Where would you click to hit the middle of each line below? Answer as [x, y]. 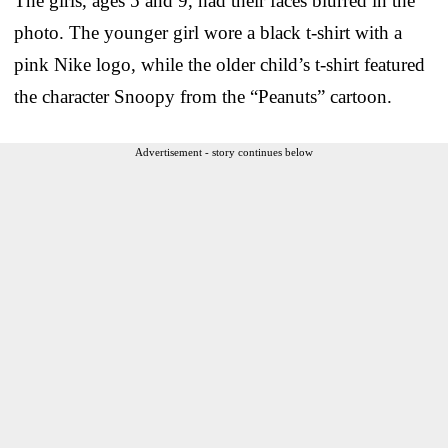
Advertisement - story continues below [224, 152]
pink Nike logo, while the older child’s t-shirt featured [219, 65]
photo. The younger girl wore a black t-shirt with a [208, 33]
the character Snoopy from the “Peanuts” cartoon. [203, 97]
